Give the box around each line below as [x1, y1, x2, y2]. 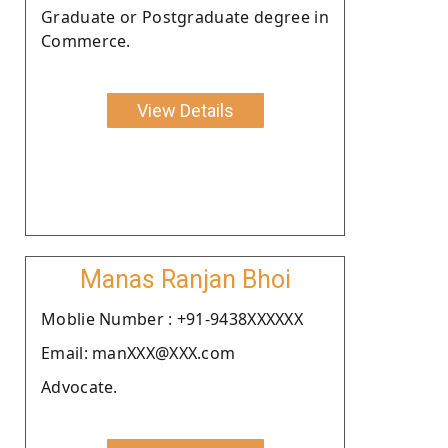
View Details [136, 99, 234, 121]
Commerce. [41, 29, 131, 52]
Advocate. [41, 375, 118, 398]
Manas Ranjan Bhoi [79, 264, 291, 294]
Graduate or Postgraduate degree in [41, 5, 329, 28]
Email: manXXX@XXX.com [41, 341, 236, 364]
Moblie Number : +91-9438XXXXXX [41, 307, 303, 330]
